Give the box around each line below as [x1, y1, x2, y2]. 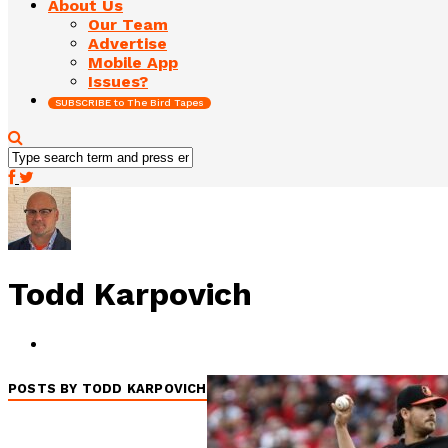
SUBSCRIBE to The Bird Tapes [55, 96, 204, 108]
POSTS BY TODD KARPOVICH [8, 381, 207, 397]
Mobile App [88, 52, 178, 72]
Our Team [88, 14, 168, 34]
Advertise [88, 33, 167, 53]
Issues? [88, 71, 148, 91]
